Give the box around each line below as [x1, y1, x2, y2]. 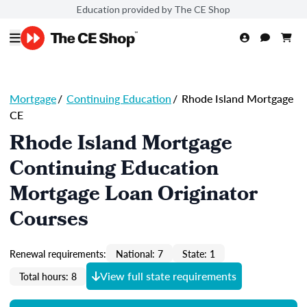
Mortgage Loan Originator [10, 179, 258, 213]
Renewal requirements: [10, 246, 106, 260]
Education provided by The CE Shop [77, 3, 230, 15]
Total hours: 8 [19, 269, 77, 283]
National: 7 [116, 246, 163, 260]
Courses [10, 204, 88, 238]
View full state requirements [100, 268, 236, 284]
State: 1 [182, 246, 215, 260]
